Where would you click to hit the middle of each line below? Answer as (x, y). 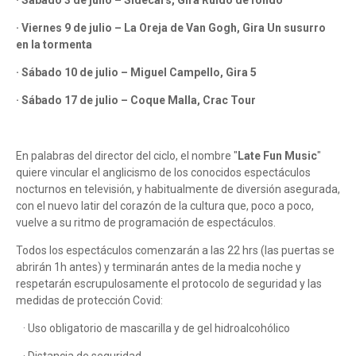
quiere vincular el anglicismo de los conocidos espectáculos (163, 173)
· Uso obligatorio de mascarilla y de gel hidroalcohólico (153, 329)
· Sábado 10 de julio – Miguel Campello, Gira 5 (136, 73)
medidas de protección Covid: (89, 301)
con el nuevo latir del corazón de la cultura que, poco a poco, (165, 206)
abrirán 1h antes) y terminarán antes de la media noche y (159, 267)
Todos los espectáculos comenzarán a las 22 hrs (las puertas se (175, 251)
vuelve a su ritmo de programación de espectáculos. (146, 223)
